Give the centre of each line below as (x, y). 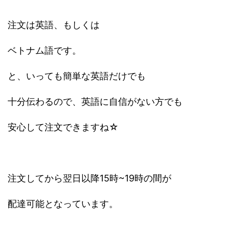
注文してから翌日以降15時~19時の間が (89, 178)
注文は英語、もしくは (54, 25)
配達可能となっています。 (63, 204)
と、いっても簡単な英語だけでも (77, 76)
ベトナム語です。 (44, 51)
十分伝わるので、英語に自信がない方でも (95, 102)
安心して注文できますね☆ (63, 127)
